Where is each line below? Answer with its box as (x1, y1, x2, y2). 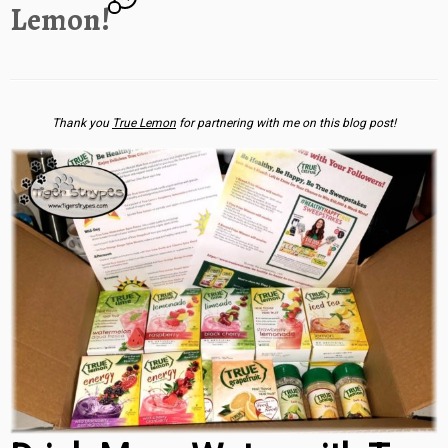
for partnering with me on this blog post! (176, 116, 396, 131)
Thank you (52, 116, 112, 131)
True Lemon (112, 116, 176, 131)
